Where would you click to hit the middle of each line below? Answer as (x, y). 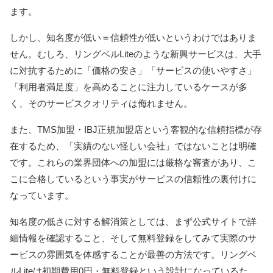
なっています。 (42, 195)
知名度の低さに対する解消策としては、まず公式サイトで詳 (133, 221)
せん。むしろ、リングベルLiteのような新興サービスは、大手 (136, 54)
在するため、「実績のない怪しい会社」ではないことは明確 (133, 146)
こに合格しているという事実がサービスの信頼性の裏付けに (133, 179)
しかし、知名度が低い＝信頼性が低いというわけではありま (133, 37)
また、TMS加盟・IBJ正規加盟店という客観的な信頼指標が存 (136, 129)
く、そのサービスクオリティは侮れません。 (101, 103)
